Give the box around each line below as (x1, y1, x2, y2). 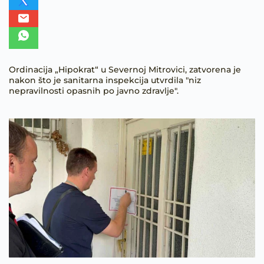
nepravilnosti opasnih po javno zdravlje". (9, 85, 179, 96)
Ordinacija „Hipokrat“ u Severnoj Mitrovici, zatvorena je (9, 64, 241, 75)
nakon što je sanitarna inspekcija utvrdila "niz (9, 75, 201, 85)
